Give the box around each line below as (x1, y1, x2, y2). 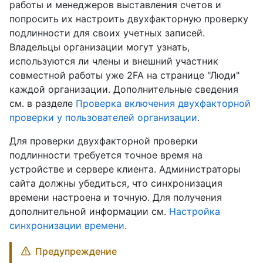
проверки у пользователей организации (9, 112, 197, 124)
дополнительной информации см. (9, 205, 169, 218)
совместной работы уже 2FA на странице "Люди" (9, 69, 240, 82)
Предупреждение (35, 245, 117, 258)
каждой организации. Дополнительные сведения (9, 83, 238, 96)
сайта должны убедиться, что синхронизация (9, 177, 222, 190)
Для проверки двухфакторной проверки (9, 135, 198, 147)
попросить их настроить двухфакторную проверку (9, 13, 248, 25)
